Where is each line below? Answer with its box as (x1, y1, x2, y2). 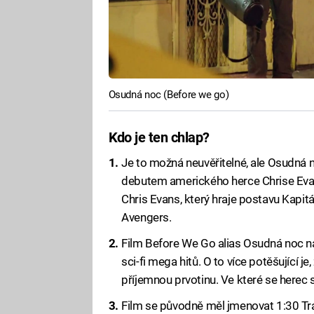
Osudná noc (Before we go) (108, 88, 229, 101)
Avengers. (121, 210, 172, 224)
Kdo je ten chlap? (108, 129, 210, 146)
